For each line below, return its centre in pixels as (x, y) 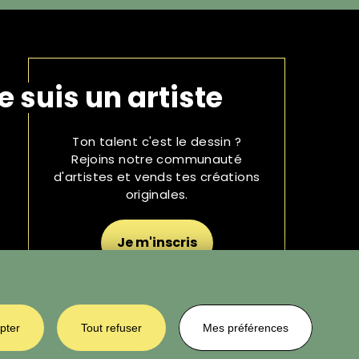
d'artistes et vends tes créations (157, 177)
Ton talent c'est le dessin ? (157, 141)
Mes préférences (246, 328)
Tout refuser (111, 328)
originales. (157, 194)
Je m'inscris (157, 242)
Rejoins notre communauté (157, 159)
